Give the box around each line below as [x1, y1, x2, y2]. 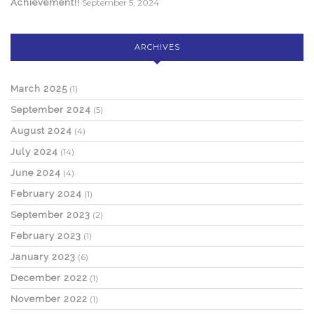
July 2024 [11, 146, 58, 158]
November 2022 [11, 294, 88, 305]
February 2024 [11, 189, 82, 200]
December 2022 [11, 273, 88, 284]
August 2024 [11, 125, 72, 137]
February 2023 [11, 231, 81, 242]
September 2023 [11, 210, 90, 221]
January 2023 [11, 252, 76, 263]
